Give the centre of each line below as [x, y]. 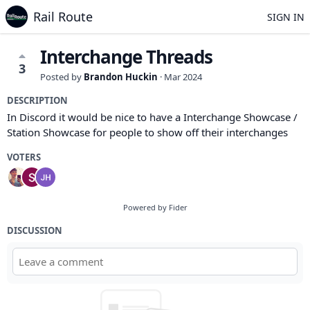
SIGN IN [286, 17]
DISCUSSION [35, 230]
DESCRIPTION [37, 100]
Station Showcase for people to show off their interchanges [147, 132]
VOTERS [24, 157]
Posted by [62, 77]
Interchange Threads [126, 57]
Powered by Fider [155, 207]
